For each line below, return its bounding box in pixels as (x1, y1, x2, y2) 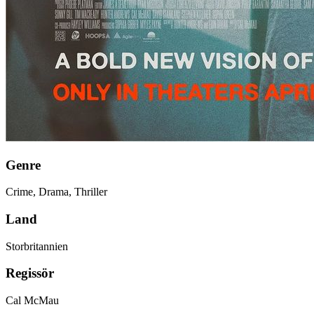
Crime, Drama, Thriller (6, 186, 107, 198)
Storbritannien (6, 240, 68, 252)
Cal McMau (6, 294, 59, 307)
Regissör (6, 266, 54, 281)
